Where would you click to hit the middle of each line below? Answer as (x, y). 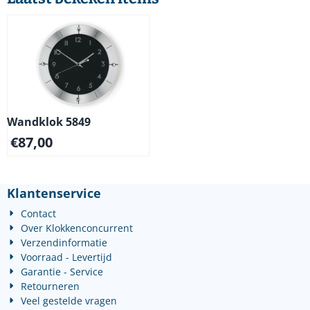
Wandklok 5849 (49, 122)
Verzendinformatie (64, 243)
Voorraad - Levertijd (67, 257)
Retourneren (51, 286)
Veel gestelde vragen (69, 301)
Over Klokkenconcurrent (77, 228)
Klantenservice (54, 193)
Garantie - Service (62, 272)
